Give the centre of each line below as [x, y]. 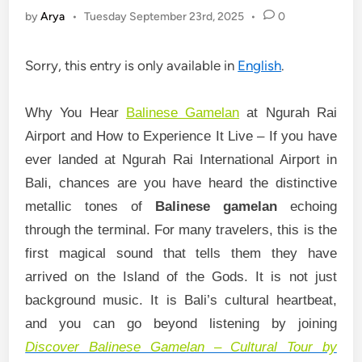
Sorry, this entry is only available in [132, 65]
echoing [307, 206]
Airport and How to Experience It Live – [147, 136]
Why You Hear [76, 113]
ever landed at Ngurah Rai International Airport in [181, 160]
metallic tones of [90, 206]
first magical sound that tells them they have [181, 253]
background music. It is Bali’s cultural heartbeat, [181, 300]
